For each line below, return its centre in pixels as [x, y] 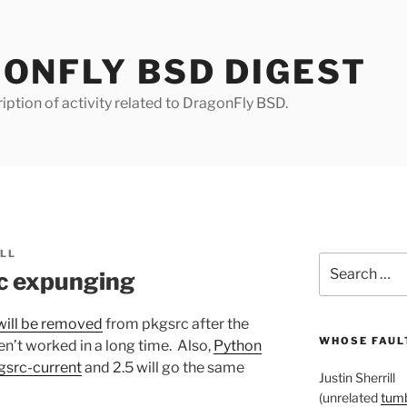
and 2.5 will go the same [163, 367]
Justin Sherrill [357, 378]
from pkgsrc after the [176, 323]
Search [339, 261]
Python [238, 345]
